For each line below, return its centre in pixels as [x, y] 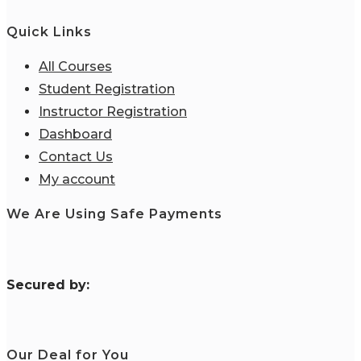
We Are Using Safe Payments [114, 214]
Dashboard [75, 135]
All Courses [75, 67]
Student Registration [107, 89]
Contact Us [76, 157]
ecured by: [52, 284]
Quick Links [49, 31]
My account [77, 180]
